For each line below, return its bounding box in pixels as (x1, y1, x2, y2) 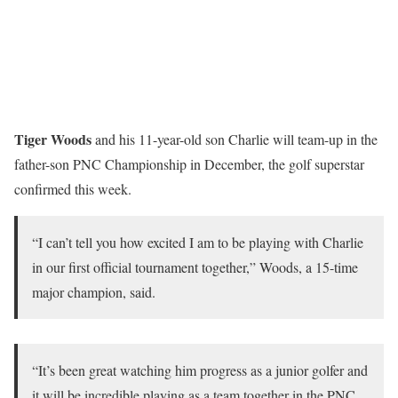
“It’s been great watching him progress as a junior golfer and (32, 360, 368, 379)
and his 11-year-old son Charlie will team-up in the (92, 129, 378, 148)
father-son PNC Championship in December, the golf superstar (14, 154, 364, 173)
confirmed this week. (14, 179, 131, 198)
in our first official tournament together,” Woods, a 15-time (32, 257, 358, 276)
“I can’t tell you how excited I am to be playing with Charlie (32, 232, 363, 251)
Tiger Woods (14, 128, 92, 149)
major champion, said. (32, 282, 155, 301)
